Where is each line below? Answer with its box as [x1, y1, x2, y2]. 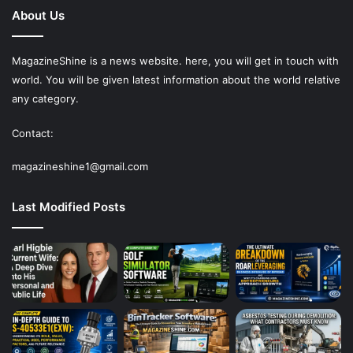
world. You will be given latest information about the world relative [12, 72, 340, 86]
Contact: [12, 126, 54, 139]
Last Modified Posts [12, 199, 125, 214]
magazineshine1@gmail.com [12, 159, 148, 173]
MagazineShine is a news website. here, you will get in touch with [12, 54, 339, 67]
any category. [12, 91, 79, 105]
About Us [12, 7, 65, 23]
